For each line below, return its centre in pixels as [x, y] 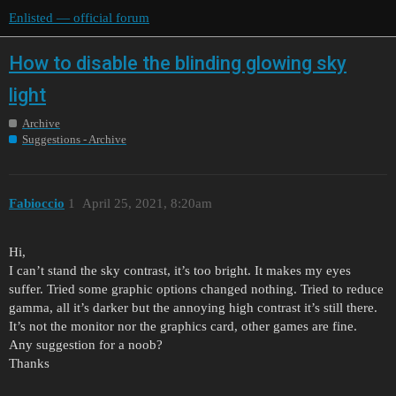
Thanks [29, 364]
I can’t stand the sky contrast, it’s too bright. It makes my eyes [180, 271]
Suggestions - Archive [74, 139]
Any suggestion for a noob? [86, 345]
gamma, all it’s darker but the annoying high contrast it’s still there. [193, 308]
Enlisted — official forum [79, 18]
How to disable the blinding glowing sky [178, 63]
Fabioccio [37, 204]
